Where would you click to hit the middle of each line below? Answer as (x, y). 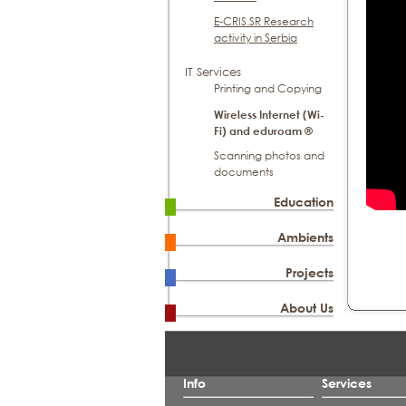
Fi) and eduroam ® (263, 130)
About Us (307, 308)
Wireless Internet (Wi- (269, 114)
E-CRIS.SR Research (264, 21)
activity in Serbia (256, 38)
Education (304, 202)
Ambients (306, 237)
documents (244, 172)
